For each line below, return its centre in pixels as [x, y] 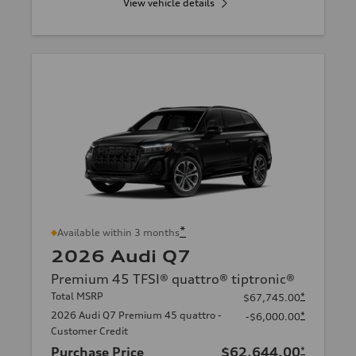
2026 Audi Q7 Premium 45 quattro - [136, 315]
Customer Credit [89, 331]
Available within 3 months [118, 233]
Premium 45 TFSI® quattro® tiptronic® [173, 279]
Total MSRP [77, 296]
